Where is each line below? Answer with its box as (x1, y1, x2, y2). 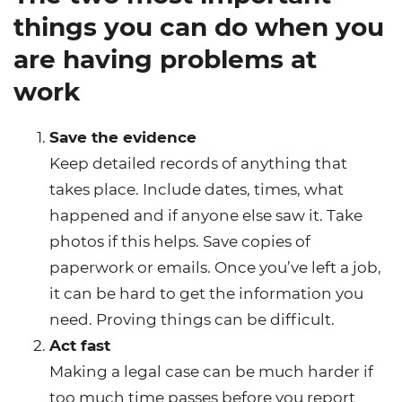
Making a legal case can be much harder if (49, 363, 373, 381)
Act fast (49, 336, 110, 355)
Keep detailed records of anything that (49, 154, 347, 173)
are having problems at (13, 44, 317, 75)
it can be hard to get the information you (49, 284, 363, 303)
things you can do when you (13, 12, 384, 43)
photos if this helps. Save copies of (49, 232, 310, 251)
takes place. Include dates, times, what (49, 180, 344, 199)
